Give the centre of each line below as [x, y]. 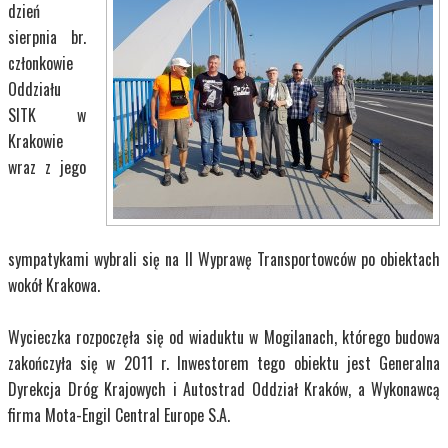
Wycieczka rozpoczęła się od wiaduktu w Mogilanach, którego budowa [224, 337]
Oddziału [34, 89]
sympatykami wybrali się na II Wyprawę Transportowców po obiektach [224, 259]
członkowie [40, 63]
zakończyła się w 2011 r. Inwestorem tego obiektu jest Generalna [224, 363]
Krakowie [35, 141]
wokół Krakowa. [54, 285]
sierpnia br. [47, 37]
